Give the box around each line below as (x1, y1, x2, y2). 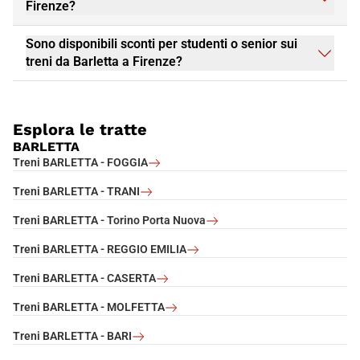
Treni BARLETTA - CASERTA (13, 272, 156, 285)
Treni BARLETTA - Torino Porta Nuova (13, 214, 206, 227)
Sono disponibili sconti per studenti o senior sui (26, 36, 297, 52)
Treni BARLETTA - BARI (13, 329, 132, 343)
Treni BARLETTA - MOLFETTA (13, 301, 165, 314)
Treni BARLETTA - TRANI (13, 185, 140, 198)
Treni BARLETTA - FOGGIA (13, 156, 148, 170)
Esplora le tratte (13, 120, 147, 140)
